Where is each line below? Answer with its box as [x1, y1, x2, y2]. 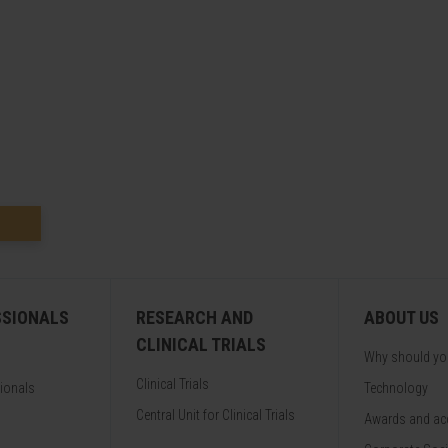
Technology [364, 380, 428, 396]
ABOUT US [364, 307, 439, 328]
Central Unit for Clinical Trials [136, 407, 295, 423]
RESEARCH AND [136, 307, 253, 328]
